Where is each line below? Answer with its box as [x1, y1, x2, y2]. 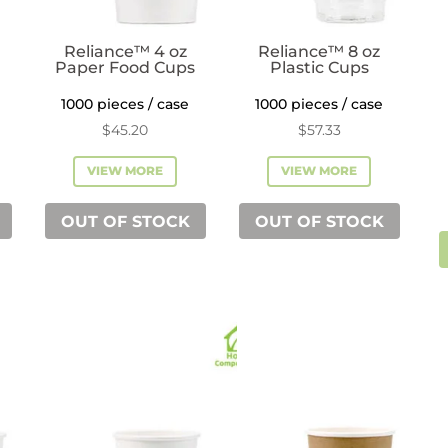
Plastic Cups [269, 57, 369, 77]
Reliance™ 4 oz [63, 41, 187, 61]
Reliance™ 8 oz [258, 41, 381, 61]
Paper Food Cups [55, 57, 196, 77]
